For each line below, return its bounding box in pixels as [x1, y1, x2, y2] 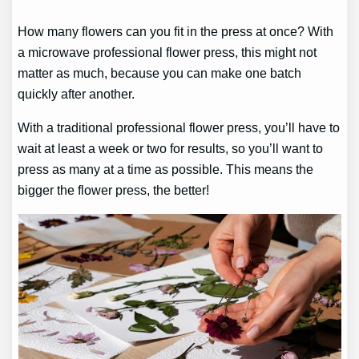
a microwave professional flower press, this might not [18, 45, 317, 60]
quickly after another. [18, 87, 135, 102]
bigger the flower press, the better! [18, 183, 210, 198]
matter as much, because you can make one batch [18, 66, 302, 81]
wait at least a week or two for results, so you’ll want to [18, 141, 324, 156]
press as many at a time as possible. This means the [18, 162, 314, 177]
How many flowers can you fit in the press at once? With [18, 24, 334, 39]
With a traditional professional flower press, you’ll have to [18, 120, 341, 135]
